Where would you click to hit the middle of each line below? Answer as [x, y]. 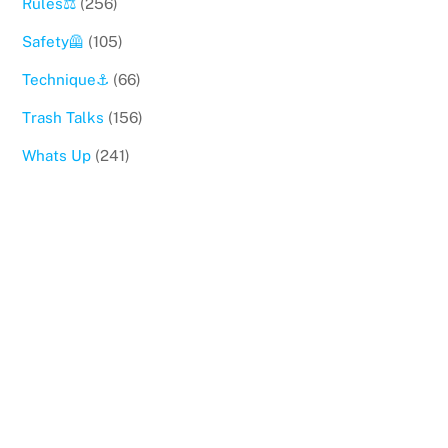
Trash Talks [63, 118]
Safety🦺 [53, 41]
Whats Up [57, 156]
